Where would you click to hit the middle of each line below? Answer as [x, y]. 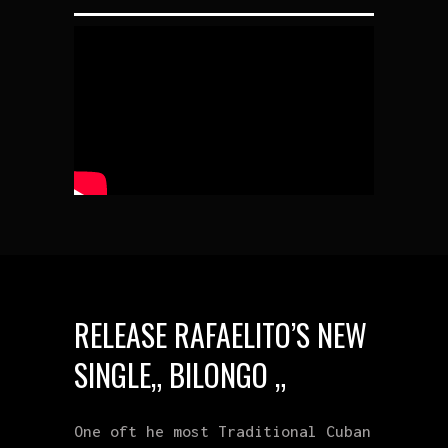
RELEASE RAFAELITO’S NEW [220, 334]
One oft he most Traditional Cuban [222, 430]
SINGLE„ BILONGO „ [180, 374]
